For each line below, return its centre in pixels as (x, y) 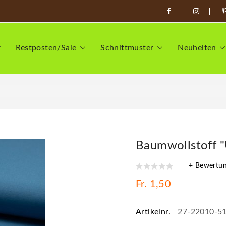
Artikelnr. (154, 212)
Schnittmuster (127, 48)
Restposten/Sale (46, 48)
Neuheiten (197, 48)
